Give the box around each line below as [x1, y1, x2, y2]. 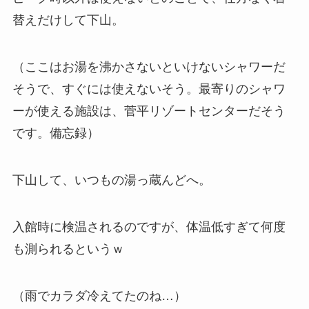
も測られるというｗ [12, 241, 124, 256]
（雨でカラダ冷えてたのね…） [12, 288, 186, 303]
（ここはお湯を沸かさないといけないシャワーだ [12, 60, 286, 74]
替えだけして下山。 [12, 13, 124, 28]
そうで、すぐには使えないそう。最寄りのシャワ [12, 82, 286, 97]
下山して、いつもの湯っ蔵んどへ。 [12, 172, 211, 187]
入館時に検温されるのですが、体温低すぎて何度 [12, 219, 286, 234]
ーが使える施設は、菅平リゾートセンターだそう [12, 104, 286, 119]
